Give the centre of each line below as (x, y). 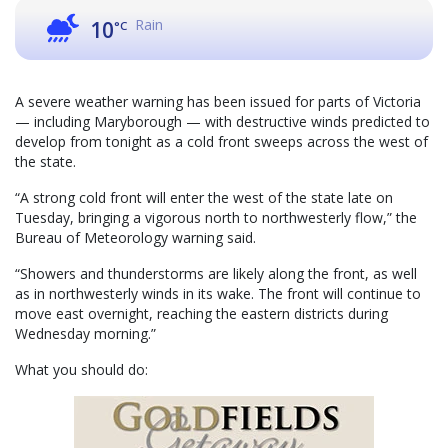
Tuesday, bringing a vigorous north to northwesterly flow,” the (216, 218)
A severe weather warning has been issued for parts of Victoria (218, 102)
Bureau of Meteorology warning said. (135, 238)
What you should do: (81, 370)
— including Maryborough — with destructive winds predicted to (222, 122)
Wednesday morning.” (85, 334)
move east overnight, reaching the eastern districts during (201, 314)
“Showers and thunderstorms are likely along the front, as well (216, 274)
